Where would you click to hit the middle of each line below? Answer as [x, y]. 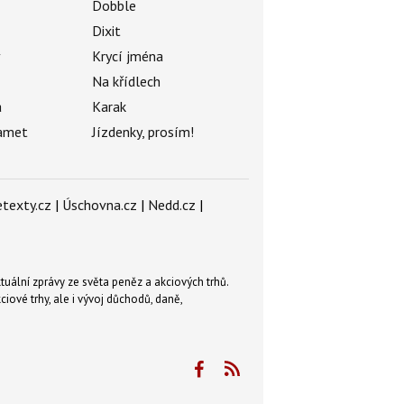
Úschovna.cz [100, 205]
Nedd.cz [172, 205]
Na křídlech [126, 82]
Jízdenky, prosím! [142, 132]
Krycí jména [127, 56]
